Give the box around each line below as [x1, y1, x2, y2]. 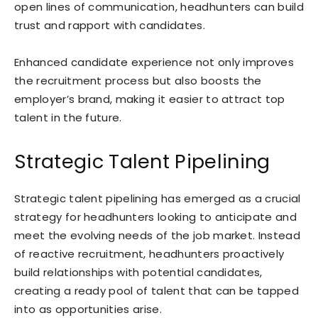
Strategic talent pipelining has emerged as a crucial [14, 191, 301, 207]
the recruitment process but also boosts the [14, 73, 262, 89]
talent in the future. [14, 110, 122, 126]
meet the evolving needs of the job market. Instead [14, 228, 301, 243]
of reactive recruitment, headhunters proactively [14, 246, 285, 262]
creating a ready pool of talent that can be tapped [14, 283, 300, 299]
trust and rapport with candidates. [14, 18, 205, 33]
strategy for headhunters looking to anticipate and [14, 209, 297, 225]
